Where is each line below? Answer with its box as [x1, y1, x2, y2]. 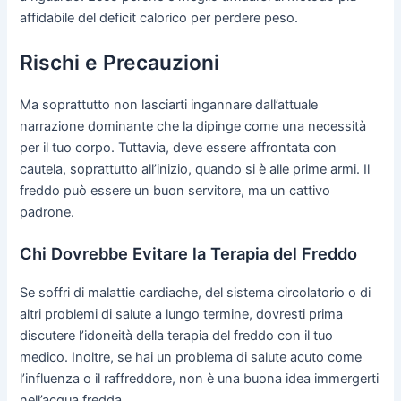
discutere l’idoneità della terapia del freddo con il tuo [20, 328, 334, 345]
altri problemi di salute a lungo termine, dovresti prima [20, 306, 344, 323]
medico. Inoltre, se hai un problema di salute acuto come [20, 349, 363, 366]
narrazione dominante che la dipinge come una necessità [20, 117, 367, 134]
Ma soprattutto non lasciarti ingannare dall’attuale [20, 96, 319, 113]
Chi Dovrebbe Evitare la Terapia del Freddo [20, 243, 358, 264]
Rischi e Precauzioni [20, 49, 220, 75]
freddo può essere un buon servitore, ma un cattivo [20, 182, 331, 199]
